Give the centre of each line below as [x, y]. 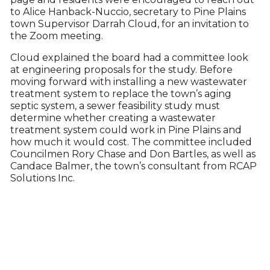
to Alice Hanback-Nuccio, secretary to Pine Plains [128, 12]
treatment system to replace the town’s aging [121, 94]
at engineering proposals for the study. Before [121, 70]
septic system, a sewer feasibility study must [115, 106]
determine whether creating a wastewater [113, 118]
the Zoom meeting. [56, 36]
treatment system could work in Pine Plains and [126, 130]
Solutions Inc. [43, 178]
